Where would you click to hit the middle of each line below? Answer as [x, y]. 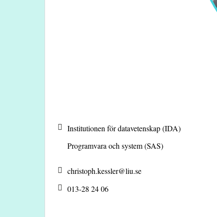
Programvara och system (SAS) [115, 146]
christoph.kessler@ [96, 171]
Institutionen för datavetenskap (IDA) [124, 128]
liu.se [133, 171]
